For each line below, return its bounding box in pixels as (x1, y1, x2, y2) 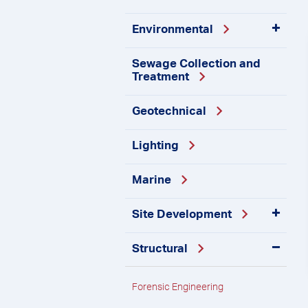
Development (157, 206, 232, 221)
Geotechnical (132, 103, 206, 118)
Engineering (172, 280, 223, 293)
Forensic (132, 280, 172, 293)
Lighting (132, 137, 179, 153)
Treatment (132, 69, 189, 84)
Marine (132, 172, 171, 187)
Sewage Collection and (132, 56, 261, 71)
